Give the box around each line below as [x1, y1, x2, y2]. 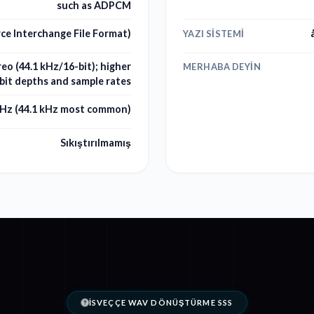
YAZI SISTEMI [183, 27, 245, 39]
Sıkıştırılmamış [60, 136, 131, 149]
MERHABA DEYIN [183, 61, 261, 73]
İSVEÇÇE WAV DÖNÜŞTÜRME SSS [89, 297, 233, 307]
